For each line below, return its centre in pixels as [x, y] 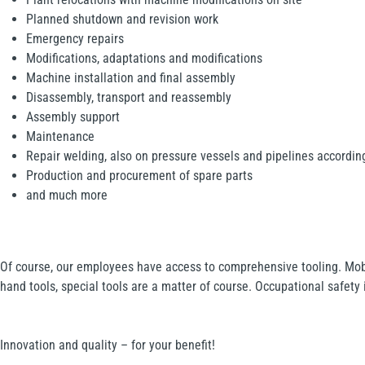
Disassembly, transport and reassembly [129, 97]
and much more [67, 195]
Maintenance [60, 136]
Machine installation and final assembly [131, 77]
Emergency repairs [75, 38]
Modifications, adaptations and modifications [144, 58]
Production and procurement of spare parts [139, 175]
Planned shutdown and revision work [122, 19]
